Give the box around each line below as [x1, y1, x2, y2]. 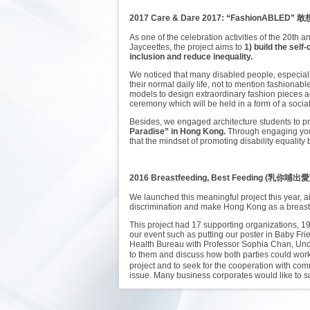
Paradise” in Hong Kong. [129, 127, 226, 136]
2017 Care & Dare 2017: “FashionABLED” [129, 13, 297, 23]
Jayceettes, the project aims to [129, 42, 244, 52]
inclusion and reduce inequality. [129, 52, 255, 62]
